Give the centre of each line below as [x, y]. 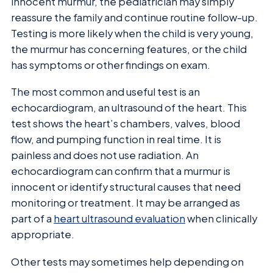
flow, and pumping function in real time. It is [116, 140]
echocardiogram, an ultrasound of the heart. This [129, 108]
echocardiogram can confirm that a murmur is [121, 171]
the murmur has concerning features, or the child [129, 49]
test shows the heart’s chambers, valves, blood [126, 124]
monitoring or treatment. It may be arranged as [126, 203]
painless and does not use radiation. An [105, 155]
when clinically [221, 219]
